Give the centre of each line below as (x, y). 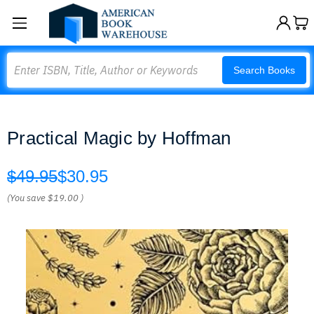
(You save (26, 198)
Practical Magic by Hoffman (119, 138)
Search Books (264, 70)
